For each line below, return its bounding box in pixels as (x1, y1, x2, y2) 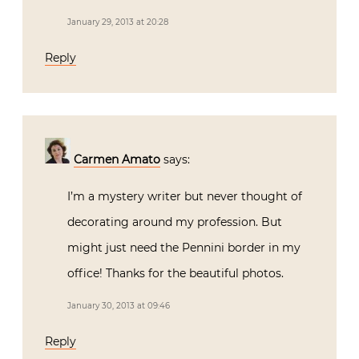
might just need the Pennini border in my (67, 240, 301, 255)
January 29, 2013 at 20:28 (67, 16, 168, 27)
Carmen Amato (74, 151, 160, 167)
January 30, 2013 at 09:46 (67, 300, 170, 311)
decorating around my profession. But (67, 214, 282, 229)
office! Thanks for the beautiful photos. (67, 265, 284, 280)
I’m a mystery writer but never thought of (67, 188, 302, 204)
